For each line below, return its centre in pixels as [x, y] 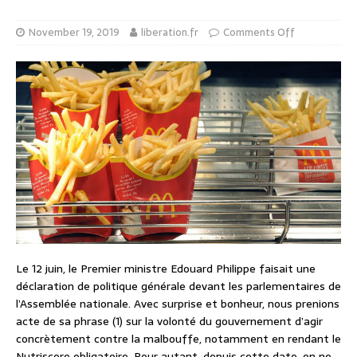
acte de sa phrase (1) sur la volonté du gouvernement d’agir [169, 322]
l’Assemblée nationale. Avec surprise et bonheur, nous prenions [178, 304]
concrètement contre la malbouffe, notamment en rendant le [178, 339]
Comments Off [259, 32]
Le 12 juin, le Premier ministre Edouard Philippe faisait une [166, 269]
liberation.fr [170, 32]
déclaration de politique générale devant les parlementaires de [178, 286]
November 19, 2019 [74, 32]
